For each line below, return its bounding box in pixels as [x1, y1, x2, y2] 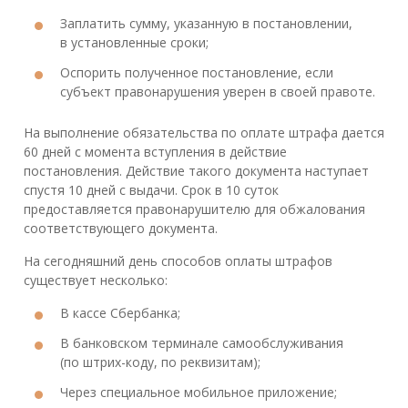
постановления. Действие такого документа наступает [24, 162, 369, 180]
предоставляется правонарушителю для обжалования [24, 200, 365, 219]
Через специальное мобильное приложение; [60, 383, 337, 402]
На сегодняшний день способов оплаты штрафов [24, 252, 332, 270]
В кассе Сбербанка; [60, 304, 180, 322]
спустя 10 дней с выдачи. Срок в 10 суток [24, 181, 279, 199]
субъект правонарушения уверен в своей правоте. [60, 83, 375, 101]
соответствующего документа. [24, 219, 218, 238]
